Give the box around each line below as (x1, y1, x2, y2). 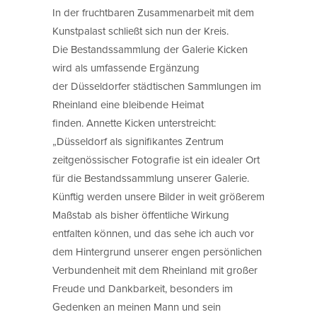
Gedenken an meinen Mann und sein (52, 299, 221, 314)
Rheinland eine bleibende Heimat (52, 96, 204, 112)
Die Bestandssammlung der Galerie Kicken (52, 41, 248, 57)
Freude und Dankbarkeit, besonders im (52, 280, 233, 296)
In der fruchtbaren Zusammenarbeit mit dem (52, 4, 254, 20)
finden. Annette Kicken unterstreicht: (52, 115, 216, 130)
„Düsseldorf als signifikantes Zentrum (52, 133, 224, 149)
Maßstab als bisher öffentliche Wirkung (52, 207, 229, 222)
